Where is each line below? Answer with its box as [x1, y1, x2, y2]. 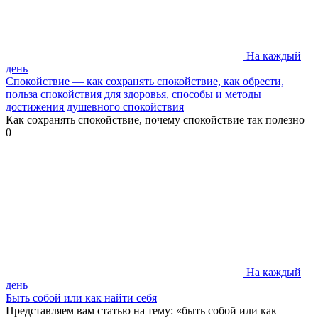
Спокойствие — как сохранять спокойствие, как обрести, [6, 75, 284, 87]
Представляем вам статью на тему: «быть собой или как [6, 304, 277, 317]
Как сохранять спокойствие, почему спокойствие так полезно [6, 113, 305, 126]
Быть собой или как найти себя [6, 291, 157, 304]
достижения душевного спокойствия [6, 100, 184, 113]
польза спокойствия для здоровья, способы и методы [6, 87, 261, 100]
